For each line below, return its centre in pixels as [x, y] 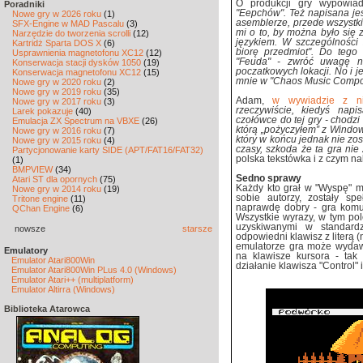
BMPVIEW [32, 169]
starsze [197, 228]
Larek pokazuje [43, 111]
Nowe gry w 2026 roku [57, 14]
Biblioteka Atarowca [47, 309]
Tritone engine [40, 199]
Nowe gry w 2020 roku [57, 82]
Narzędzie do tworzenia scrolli [71, 33]
